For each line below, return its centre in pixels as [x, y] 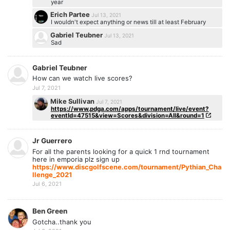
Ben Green [50, 211]
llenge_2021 [52, 174]
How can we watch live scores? [82, 78]
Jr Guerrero [52, 141]
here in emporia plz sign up [76, 159]
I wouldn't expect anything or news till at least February [128, 22]
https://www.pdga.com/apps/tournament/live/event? [130, 109]
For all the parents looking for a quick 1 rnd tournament [121, 151]
